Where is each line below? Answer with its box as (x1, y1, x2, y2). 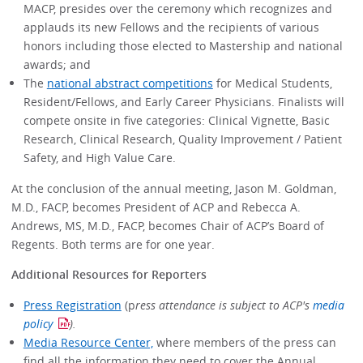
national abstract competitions (46, 75, 213, 92)
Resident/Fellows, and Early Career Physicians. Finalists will (23, 94, 344, 110)
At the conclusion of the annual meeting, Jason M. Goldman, (11, 180, 337, 196)
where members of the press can (152, 334, 336, 350)
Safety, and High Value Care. (23, 150, 176, 166)
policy (23, 315, 53, 331)
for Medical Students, (212, 75, 332, 92)
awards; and (23, 57, 91, 73)
